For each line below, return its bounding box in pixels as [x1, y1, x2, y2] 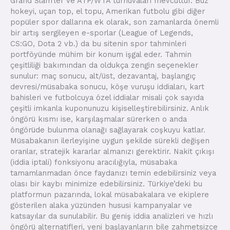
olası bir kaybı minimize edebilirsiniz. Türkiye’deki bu [10, 179, 202, 189]
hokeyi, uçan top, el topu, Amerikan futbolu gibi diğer [10, 7, 205, 16]
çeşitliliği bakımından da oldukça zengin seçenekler [10, 61, 198, 70]
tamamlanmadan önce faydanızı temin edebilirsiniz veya [10, 168, 216, 178]
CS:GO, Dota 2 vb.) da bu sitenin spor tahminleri [10, 39, 186, 49]
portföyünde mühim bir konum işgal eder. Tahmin [10, 50, 191, 60]
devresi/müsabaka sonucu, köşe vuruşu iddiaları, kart [10, 82, 204, 92]
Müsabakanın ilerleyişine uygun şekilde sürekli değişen [10, 136, 209, 146]
